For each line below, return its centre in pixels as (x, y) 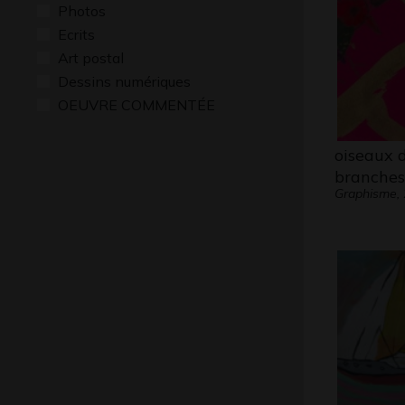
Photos (82, 11)
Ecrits (76, 34)
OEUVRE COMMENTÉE (137, 105)
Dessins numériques (124, 81)
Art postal (91, 58)
